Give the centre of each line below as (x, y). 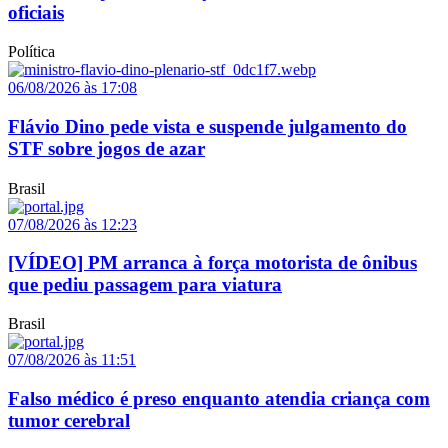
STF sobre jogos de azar (106, 148)
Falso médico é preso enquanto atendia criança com (219, 398)
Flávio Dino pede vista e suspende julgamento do (207, 126)
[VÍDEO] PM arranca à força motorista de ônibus (212, 263)
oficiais (36, 13)
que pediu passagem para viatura (145, 285)
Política (31, 51)
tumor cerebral (69, 420)
